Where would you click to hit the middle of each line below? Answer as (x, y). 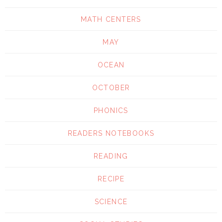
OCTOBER (111, 88)
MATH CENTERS (111, 20)
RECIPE (111, 179)
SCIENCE (111, 202)
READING (111, 156)
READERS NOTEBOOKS (111, 134)
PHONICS (111, 111)
